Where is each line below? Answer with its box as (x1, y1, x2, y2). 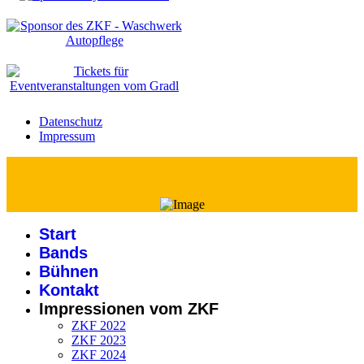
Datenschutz (39, 114, 102, 128)
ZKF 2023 (71, 332, 126, 347)
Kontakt (39, 280, 99, 299)
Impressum (39, 128, 95, 143)
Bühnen (39, 262, 98, 280)
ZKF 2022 (71, 318, 126, 332)
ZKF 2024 (71, 347, 126, 362)
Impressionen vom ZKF (39, 299, 219, 318)
